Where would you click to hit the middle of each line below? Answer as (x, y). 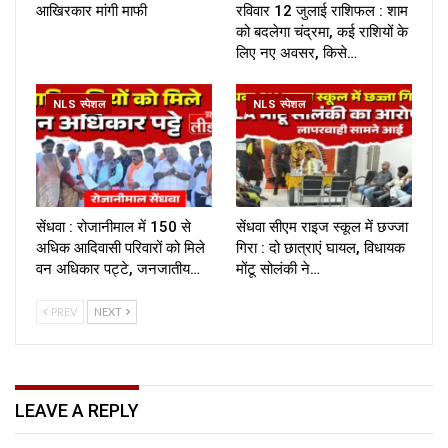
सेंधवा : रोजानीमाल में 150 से (113, 227)
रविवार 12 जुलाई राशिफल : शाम (322, 11)
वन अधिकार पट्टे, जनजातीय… (118, 269)
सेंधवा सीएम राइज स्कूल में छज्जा (322, 227)
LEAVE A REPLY (77, 411)
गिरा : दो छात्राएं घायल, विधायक (320, 248)
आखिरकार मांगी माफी (91, 11)
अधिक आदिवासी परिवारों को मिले (120, 248)
